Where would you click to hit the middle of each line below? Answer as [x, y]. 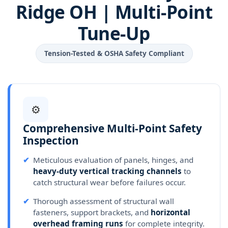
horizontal [170, 212]
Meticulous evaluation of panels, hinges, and [113, 160]
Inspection [51, 141]
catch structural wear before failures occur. [109, 182]
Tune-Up [114, 33]
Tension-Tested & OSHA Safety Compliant [114, 53]
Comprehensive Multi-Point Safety [112, 129]
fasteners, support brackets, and [92, 212]
